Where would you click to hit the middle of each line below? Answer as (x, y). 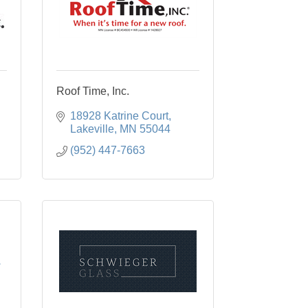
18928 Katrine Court (119, 116)
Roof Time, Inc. (93, 91)
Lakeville (92, 129)
